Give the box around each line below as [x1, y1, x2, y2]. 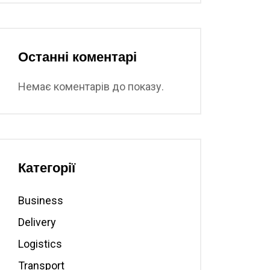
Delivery [18, 216, 56, 228]
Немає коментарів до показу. [18, 80, 164, 93]
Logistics [18, 237, 62, 250]
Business [18, 194, 63, 207]
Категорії [18, 158, 75, 177]
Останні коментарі [18, 47, 137, 66]
